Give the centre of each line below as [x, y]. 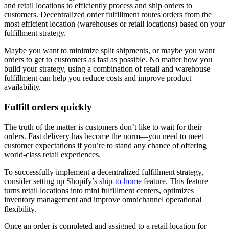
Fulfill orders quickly [48, 107]
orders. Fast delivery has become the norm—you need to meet [104, 136]
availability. [22, 87]
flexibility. [20, 209]
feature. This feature [175, 181]
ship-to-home [120, 181]
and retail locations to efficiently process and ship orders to [98, 6]
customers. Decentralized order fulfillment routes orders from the [108, 15]
